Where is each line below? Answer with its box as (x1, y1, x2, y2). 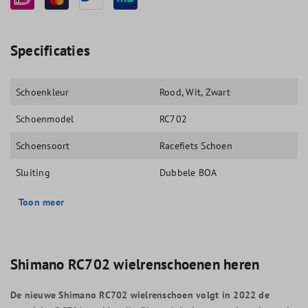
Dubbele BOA (159, 166, 217, 179)
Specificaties (10, 41, 91, 60)
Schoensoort (16, 139, 70, 152)
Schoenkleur (16, 85, 69, 98)
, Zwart (201, 85, 230, 98)
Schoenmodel (16, 112, 74, 125)
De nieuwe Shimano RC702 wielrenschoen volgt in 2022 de (10, 288, 269, 301)
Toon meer (19, 195, 65, 208)
